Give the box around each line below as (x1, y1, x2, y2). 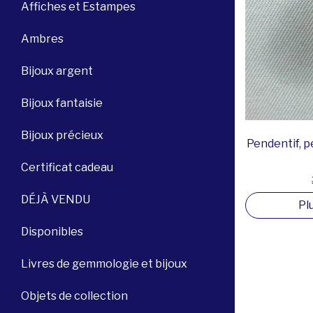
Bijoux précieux (21, 128, 103, 142)
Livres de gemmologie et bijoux (21, 256, 187, 270)
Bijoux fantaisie (21, 96, 103, 110)
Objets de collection (21, 289, 128, 303)
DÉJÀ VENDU (21, 192, 90, 206)
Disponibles (21, 224, 83, 238)
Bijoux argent (21, 64, 93, 78)
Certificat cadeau (21, 160, 113, 174)
